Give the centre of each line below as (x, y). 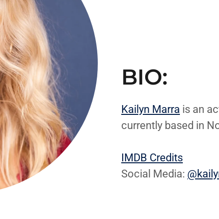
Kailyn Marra (151, 109)
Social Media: (154, 174)
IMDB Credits (152, 157)
